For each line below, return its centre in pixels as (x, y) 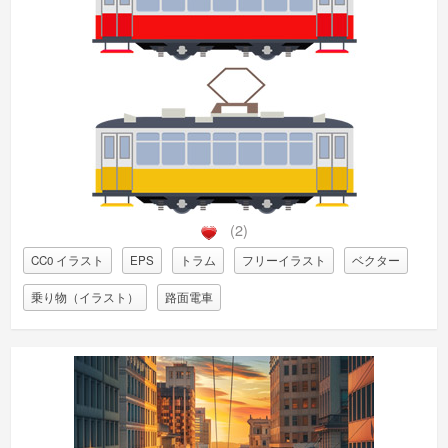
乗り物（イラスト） (84, 296)
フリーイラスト (283, 259)
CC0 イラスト (67, 259)
